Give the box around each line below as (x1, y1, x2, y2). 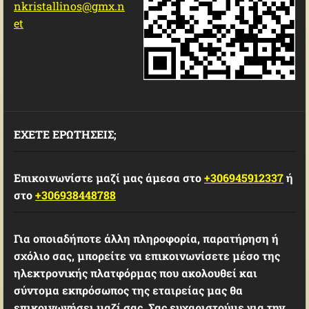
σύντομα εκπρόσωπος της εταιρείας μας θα (14, 283, 243, 297)
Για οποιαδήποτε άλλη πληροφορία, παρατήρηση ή (14, 231, 279, 246)
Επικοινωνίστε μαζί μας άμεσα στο (14, 170, 204, 185)
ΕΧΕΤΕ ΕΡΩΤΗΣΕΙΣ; (14, 127, 117, 141)
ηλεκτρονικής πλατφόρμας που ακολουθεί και (14, 266, 257, 280)
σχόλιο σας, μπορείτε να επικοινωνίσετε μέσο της (14, 248, 280, 263)
